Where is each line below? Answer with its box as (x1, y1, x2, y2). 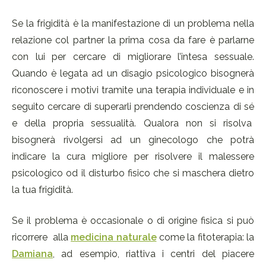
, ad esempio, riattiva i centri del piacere (53, 248, 254, 260)
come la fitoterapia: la (156, 232, 254, 243)
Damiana (12, 248, 53, 260)
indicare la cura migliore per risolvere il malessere (12, 151, 254, 163)
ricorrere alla (12, 232, 71, 243)
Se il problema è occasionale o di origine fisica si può (12, 215, 254, 227)
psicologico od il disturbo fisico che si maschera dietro (12, 167, 254, 179)
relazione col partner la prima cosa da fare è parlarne (12, 34, 254, 46)
